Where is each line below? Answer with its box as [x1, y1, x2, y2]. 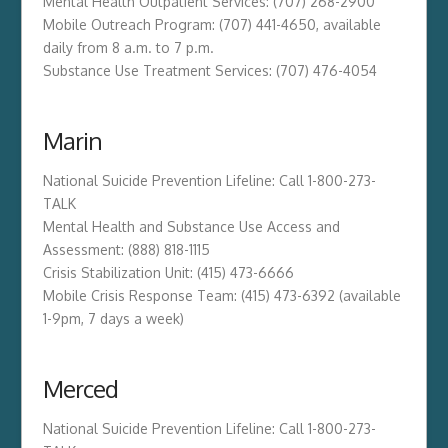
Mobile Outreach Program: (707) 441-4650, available [42, 16, 381, 33]
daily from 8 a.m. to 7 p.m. [42, 39, 214, 56]
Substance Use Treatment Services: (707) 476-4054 [42, 62, 377, 79]
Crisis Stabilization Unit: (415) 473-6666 [42, 263, 294, 281]
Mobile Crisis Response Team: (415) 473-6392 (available [42, 286, 401, 304]
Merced [42, 372, 118, 404]
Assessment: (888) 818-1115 [42, 240, 210, 258]
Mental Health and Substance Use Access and [42, 217, 340, 235]
